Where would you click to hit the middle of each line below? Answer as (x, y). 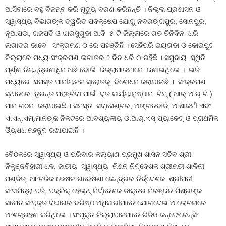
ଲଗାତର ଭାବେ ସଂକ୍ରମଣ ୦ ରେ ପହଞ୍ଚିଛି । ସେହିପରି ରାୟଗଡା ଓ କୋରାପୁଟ (109, 46)
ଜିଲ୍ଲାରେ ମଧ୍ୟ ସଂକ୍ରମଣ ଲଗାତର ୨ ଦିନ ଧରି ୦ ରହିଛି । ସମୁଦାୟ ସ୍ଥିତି (105, 58)
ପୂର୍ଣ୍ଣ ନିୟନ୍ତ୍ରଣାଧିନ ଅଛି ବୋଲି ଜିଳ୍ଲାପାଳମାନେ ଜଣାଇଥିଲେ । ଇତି (102, 70)
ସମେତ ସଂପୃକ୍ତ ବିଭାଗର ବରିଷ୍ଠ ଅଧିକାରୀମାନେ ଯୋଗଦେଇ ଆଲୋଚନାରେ (106, 203)
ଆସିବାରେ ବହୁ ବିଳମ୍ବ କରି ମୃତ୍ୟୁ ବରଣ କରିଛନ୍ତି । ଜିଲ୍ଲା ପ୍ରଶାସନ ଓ (103, 9)
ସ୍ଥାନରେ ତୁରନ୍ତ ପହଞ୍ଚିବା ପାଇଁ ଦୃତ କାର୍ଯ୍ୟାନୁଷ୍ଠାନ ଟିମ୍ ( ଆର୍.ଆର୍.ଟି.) (109, 94)
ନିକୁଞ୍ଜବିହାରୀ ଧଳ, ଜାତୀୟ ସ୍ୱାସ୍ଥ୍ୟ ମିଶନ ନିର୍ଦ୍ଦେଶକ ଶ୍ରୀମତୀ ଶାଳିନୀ (105, 167)
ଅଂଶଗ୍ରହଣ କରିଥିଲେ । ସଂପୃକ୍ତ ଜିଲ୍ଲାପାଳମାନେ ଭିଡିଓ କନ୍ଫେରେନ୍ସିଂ (102, 215)
